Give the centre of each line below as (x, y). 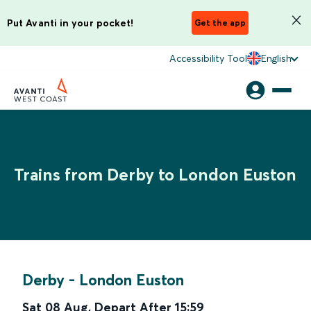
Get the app (220, 23)
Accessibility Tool (208, 58)
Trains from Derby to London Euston (155, 175)
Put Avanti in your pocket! (70, 23)
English (276, 58)
